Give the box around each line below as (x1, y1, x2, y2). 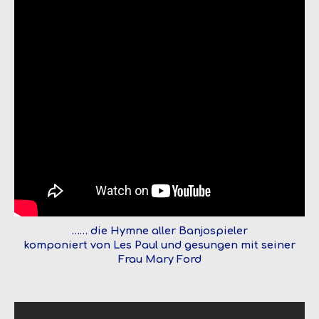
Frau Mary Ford (117, 253, 202, 265)
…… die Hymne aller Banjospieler (71, 224, 248, 236)
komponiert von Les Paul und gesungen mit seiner (23, 239, 296, 251)
